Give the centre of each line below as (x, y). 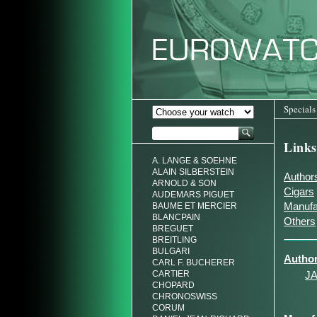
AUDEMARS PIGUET (193, 195)
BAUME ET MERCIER (195, 206)
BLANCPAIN (176, 217)
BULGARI (171, 251)
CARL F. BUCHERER (194, 263)
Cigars (299, 191)
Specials (300, 109)
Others (300, 221)
